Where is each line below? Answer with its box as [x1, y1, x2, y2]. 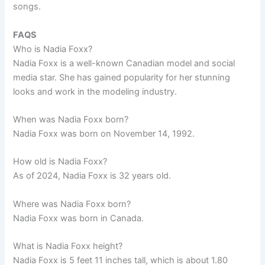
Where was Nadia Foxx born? [13, 198, 131, 209]
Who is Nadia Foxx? [13, 43, 93, 54]
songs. [13, 1, 41, 12]
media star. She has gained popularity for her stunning [13, 72, 231, 83]
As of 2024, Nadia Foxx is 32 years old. [13, 170, 172, 182]
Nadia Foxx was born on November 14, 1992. [13, 128, 195, 139]
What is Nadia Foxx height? [13, 240, 123, 251]
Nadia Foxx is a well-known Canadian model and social [13, 57, 235, 69]
